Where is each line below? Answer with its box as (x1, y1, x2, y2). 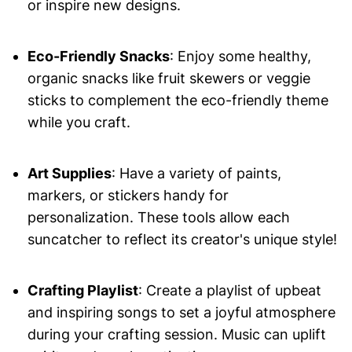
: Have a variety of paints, (111, 165, 281, 182)
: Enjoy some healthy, (169, 48, 311, 65)
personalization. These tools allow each (27, 209, 290, 226)
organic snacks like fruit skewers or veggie (27, 70, 310, 87)
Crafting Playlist (27, 282, 138, 299)
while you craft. (27, 114, 130, 131)
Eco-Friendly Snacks (27, 48, 170, 65)
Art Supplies (27, 165, 112, 182)
